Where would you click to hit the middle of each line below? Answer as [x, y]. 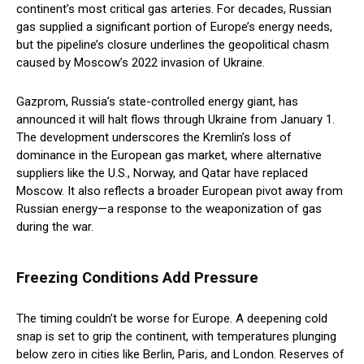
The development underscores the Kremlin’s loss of [154, 138]
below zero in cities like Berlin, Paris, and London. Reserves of [180, 355]
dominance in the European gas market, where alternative [169, 156]
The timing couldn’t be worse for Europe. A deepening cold [172, 319]
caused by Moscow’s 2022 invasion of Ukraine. [141, 63]
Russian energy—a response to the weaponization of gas [169, 209]
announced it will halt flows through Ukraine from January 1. [175, 120]
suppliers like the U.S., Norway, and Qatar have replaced [162, 173]
